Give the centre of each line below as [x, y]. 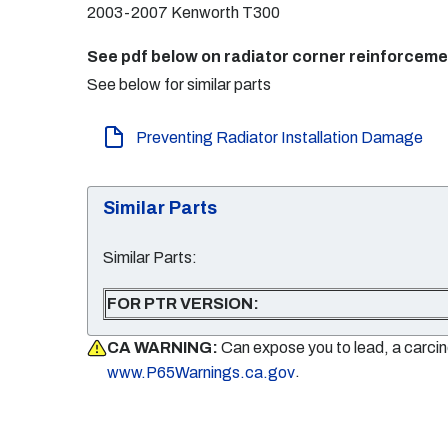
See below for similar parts [179, 84]
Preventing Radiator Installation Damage [279, 137]
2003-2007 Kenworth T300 [183, 12]
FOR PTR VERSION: [183, 303]
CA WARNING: [162, 347]
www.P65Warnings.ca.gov [201, 372]
